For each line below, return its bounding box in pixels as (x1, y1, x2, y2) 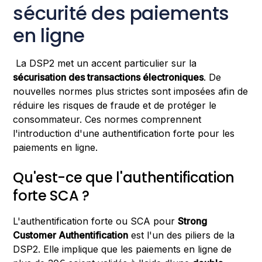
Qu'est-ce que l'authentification (13, 167, 235, 187)
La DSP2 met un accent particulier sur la (13, 57, 197, 69)
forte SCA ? (13, 185, 89, 205)
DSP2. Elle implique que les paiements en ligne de (13, 243, 232, 255)
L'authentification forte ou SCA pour (13, 215, 178, 227)
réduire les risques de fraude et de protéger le (13, 99, 217, 111)
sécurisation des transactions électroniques (13, 71, 204, 83)
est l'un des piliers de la (128, 229, 235, 241)
